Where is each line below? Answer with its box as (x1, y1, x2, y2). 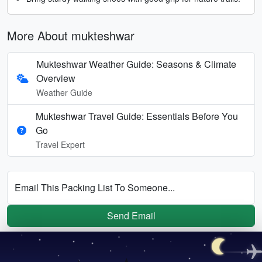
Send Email (106, 208, 156, 222)
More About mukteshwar (7, 26, 135, 44)
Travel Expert (36, 138, 85, 150)
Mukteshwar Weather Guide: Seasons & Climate (36, 57, 237, 71)
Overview (36, 71, 76, 85)
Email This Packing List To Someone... (15, 180, 175, 194)
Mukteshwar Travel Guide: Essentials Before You (36, 109, 238, 123)
